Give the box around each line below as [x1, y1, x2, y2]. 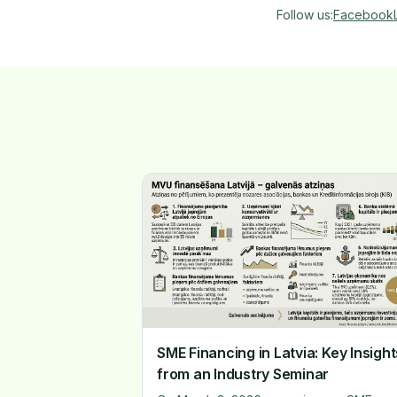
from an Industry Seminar [157, 364, 330, 383]
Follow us [276, 7, 331, 22]
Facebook [333, 7, 393, 22]
